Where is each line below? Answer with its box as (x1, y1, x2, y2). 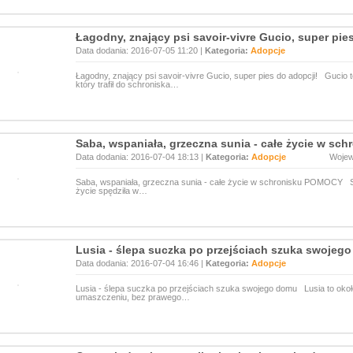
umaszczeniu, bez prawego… (76, 292, 190, 302)
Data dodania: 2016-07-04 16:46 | (76, 258, 206, 268)
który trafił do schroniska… (76, 80, 179, 89)
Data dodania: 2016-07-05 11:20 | (76, 46, 205, 55)
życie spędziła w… (76, 186, 147, 195)
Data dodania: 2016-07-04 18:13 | (76, 152, 206, 162)
